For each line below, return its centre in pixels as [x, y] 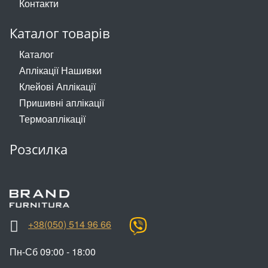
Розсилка [39, 150]
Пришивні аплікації [62, 103]
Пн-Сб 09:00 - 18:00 [53, 252]
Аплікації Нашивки [60, 70]
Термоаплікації [52, 119]
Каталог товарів [60, 33]
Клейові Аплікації [57, 87]
